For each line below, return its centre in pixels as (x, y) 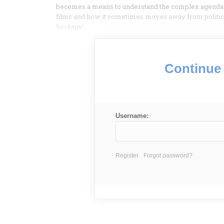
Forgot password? (168, 156)
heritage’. (71, 27)
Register (127, 156)
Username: (132, 116)
